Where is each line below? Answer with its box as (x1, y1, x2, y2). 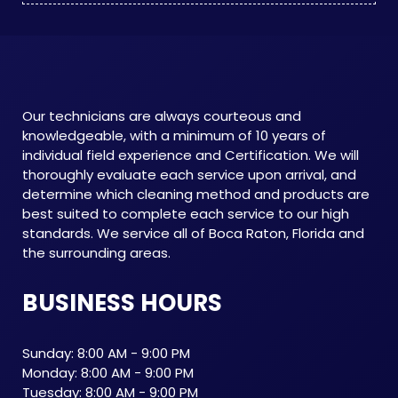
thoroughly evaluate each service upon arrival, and (22, 165, 356, 184)
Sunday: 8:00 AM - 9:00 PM (22, 344, 190, 362)
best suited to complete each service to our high (22, 204, 349, 223)
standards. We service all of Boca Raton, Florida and (22, 224, 364, 243)
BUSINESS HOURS (22, 287, 222, 319)
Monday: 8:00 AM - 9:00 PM (22, 363, 194, 382)
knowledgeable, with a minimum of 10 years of (22, 126, 326, 145)
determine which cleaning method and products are (22, 185, 370, 203)
